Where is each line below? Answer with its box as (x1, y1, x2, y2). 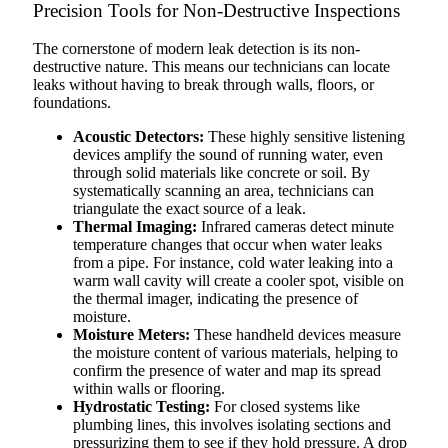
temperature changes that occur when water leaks (73, 236, 382, 254)
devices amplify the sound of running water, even (73, 146, 383, 164)
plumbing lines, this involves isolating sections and (73, 416, 391, 434)
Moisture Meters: (73, 326, 190, 344)
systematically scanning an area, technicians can (73, 182, 374, 200)
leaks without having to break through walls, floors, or (33, 76, 374, 94)
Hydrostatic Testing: (73, 398, 210, 416)
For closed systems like (210, 398, 360, 416)
